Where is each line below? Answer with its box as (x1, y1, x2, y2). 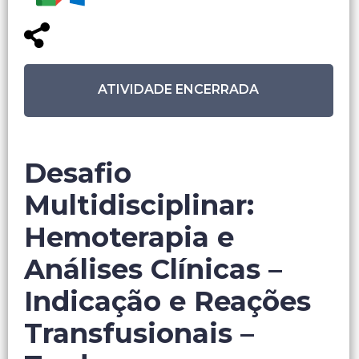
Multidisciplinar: (24, 188, 254, 223)
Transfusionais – (24, 317, 254, 351)
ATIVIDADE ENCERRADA (98, 82, 260, 98)
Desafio (24, 156, 131, 191)
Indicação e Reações (24, 284, 311, 319)
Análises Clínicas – (24, 252, 282, 287)
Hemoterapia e (24, 220, 234, 255)
